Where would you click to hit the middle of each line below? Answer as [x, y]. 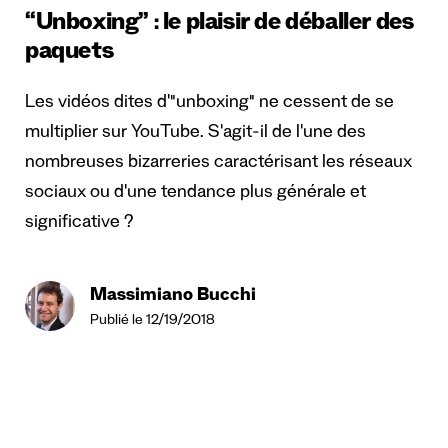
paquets [69, 54]
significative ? [79, 223]
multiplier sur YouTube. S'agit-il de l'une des [195, 133]
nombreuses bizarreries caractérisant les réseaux [218, 163]
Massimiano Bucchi [173, 296]
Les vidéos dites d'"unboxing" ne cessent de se [209, 103]
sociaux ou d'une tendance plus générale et [195, 193]
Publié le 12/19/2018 [152, 321]
